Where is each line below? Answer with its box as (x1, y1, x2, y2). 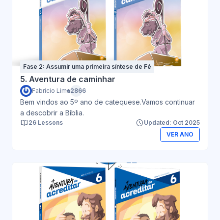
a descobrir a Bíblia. (20, 108, 84, 117)
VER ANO (166, 131, 193, 138)
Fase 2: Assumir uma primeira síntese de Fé (23, 62, 151, 70)
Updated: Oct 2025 (144, 118, 200, 126)
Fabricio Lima (32, 86, 70, 94)
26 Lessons (28, 118, 63, 126)
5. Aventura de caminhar (20, 74, 115, 84)
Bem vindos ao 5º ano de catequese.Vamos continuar (20, 97, 195, 106)
